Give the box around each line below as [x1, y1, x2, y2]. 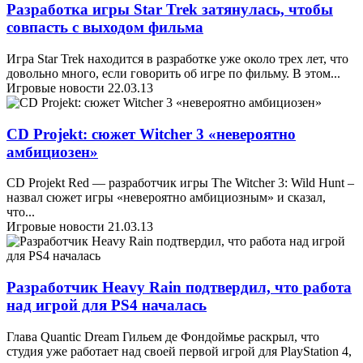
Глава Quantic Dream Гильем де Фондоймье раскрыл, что [6, 329, 319, 344]
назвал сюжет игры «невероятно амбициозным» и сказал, [6, 190, 326, 205]
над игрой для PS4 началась [6, 297, 207, 314]
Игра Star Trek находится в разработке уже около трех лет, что [6, 51, 348, 66]
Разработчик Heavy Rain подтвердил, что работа [6, 279, 352, 297]
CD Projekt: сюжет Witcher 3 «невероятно [6, 125, 296, 143]
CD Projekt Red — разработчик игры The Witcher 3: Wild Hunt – [6, 176, 354, 190]
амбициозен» [6, 143, 98, 160]
